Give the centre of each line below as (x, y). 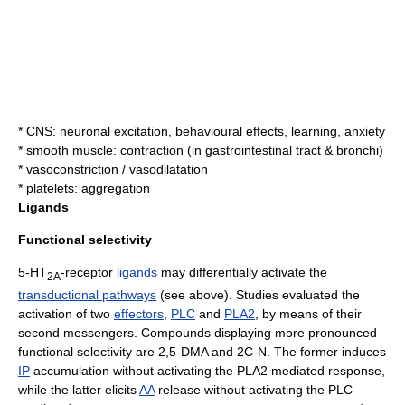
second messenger (73, 332)
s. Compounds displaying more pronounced (252, 332)
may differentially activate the (242, 272)
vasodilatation (169, 169)
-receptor (89, 272)
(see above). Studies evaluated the (258, 294)
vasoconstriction (72, 169)
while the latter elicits (79, 389)
